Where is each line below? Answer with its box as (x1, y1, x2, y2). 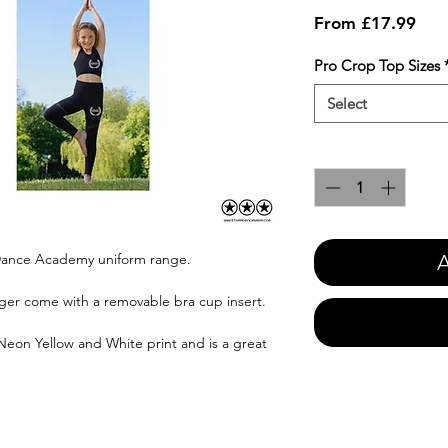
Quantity (314, 140, 372, 160)
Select (327, 94, 367, 114)
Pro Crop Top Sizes (314, 56, 440, 76)
